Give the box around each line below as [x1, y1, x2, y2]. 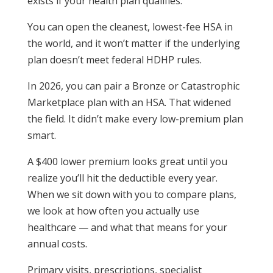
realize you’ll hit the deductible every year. [27, 171, 218, 185]
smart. [27, 129, 56, 143]
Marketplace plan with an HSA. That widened [27, 96, 231, 110]
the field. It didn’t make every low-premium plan [27, 112, 243, 126]
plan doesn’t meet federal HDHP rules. [27, 53, 202, 67]
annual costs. [27, 237, 90, 251]
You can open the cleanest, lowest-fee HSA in [27, 20, 233, 34]
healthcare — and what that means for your [27, 221, 227, 235]
